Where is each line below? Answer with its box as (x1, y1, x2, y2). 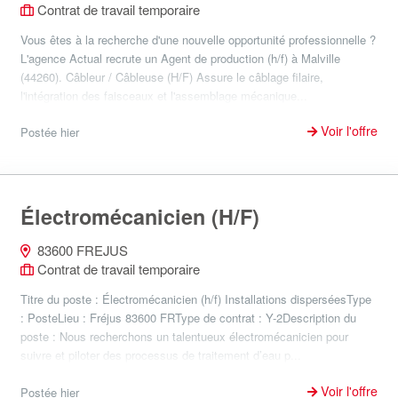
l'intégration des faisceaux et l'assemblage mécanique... (20, 86, 307, 104)
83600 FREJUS (34, 241, 128, 259)
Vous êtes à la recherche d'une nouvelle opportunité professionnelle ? (20, 30, 376, 48)
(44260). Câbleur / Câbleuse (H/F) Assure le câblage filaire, (20, 68, 323, 85)
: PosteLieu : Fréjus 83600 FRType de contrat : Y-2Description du (20, 309, 356, 326)
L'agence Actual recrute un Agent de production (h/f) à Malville (20, 49, 340, 67)
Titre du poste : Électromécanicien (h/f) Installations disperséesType (20, 291, 371, 307)
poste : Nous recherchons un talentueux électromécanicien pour (20, 328, 348, 345)
